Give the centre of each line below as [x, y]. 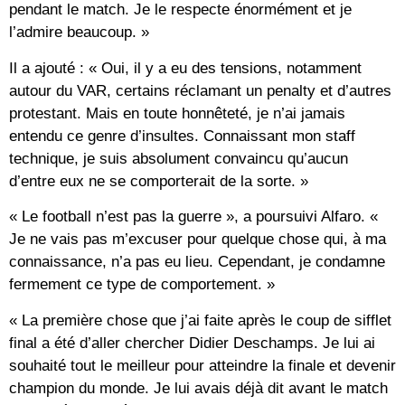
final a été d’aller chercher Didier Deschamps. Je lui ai [192, 343]
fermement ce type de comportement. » [142, 285]
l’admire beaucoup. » [79, 33]
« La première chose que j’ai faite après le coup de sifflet [200, 320]
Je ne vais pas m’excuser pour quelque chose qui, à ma [198, 240]
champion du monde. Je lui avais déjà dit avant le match [198, 388]
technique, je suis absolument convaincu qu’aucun [179, 158]
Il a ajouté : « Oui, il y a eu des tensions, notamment [185, 68]
